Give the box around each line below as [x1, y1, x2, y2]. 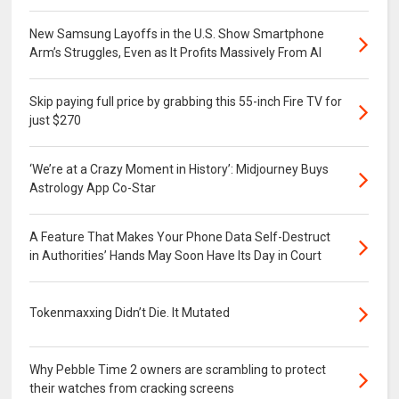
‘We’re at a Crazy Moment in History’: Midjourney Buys [29, 161, 330, 176]
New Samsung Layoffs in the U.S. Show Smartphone [29, 26, 325, 41]
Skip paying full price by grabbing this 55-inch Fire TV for [29, 94, 343, 109]
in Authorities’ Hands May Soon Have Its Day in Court [29, 248, 322, 263]
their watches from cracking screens [29, 380, 235, 395]
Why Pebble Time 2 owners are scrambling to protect [29, 362, 327, 377]
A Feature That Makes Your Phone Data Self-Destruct [29, 229, 331, 244]
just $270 [29, 112, 82, 127]
